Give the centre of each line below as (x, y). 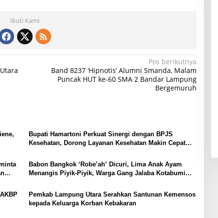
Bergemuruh (176, 88)
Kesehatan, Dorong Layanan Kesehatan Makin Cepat (107, 143)
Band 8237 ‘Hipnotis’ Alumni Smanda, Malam (124, 71)
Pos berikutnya (172, 62)
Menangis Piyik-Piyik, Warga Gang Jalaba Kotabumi (107, 173)
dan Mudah (45, 152)
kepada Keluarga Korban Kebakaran (82, 203)
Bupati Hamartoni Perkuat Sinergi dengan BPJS (100, 134)
